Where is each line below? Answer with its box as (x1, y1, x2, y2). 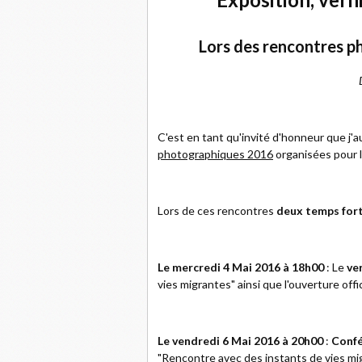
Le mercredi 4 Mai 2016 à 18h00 (158, 259, 324, 274)
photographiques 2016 (158, 146, 273, 161)
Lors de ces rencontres (158, 203, 276, 217)
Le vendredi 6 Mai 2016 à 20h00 (158, 333, 326, 347)
